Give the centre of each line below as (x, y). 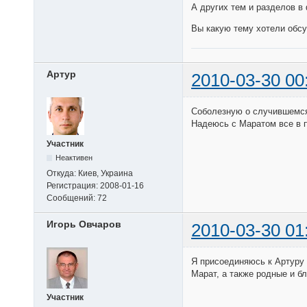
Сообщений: (72, 198)
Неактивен (74, 157)
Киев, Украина (106, 173)
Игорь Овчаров (84, 224)
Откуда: (62, 173)
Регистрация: (73, 185)
